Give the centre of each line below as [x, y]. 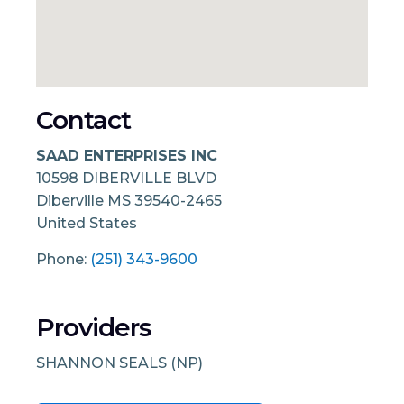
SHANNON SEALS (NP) [119, 363]
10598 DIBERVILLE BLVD [126, 178]
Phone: [63, 259]
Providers [93, 327]
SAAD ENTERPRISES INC [127, 155]
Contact [83, 120]
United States [87, 223]
